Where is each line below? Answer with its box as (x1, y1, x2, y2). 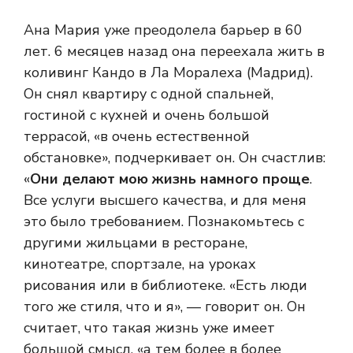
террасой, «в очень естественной (24, 126, 250, 146)
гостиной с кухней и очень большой (24, 105, 269, 124)
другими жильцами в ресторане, (24, 232, 247, 252)
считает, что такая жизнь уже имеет (24, 318, 275, 337)
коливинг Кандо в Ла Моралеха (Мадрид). (24, 62, 313, 82)
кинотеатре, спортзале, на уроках (24, 254, 256, 273)
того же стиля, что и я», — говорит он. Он (24, 296, 306, 316)
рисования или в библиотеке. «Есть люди (24, 275, 307, 295)
